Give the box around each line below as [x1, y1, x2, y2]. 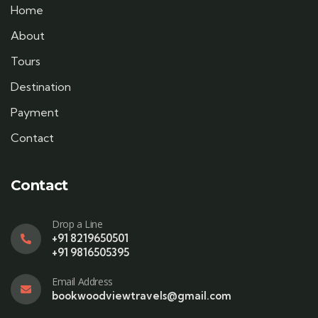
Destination [11, 79, 71, 94]
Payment [11, 105, 59, 120]
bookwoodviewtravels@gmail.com [52, 289, 231, 303]
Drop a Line [52, 217, 103, 231]
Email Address [52, 275, 113, 289]
